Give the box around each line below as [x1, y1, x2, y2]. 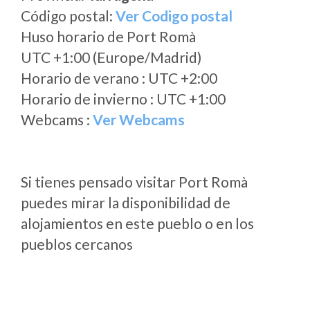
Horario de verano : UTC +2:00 [21, 69, 217, 86]
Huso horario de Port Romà [21, 28, 196, 45]
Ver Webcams [93, 111, 185, 128]
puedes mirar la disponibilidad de [21, 194, 230, 211]
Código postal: [21, 7, 116, 24]
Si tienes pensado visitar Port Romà [21, 173, 248, 190]
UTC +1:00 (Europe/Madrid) [21, 48, 201, 66]
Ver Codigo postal [116, 7, 232, 24]
